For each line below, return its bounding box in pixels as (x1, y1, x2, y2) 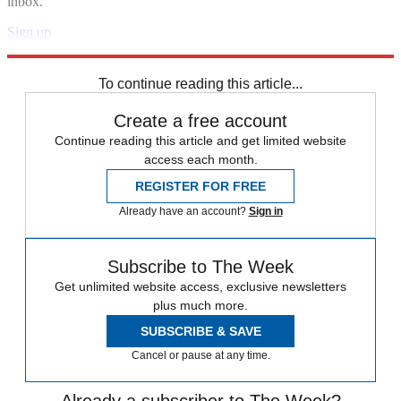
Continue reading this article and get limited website (55, 132, 346, 148)
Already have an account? (118, 204, 249, 218)
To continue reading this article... (98, 75, 303, 91)
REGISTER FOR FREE (135, 178, 266, 193)
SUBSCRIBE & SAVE (140, 323, 261, 338)
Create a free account (114, 110, 287, 131)
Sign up (7, 23, 51, 39)
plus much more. (153, 297, 248, 312)
